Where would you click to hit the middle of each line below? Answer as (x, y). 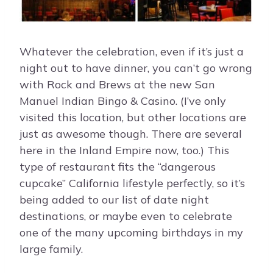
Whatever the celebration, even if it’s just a (132, 51)
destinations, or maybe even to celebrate (126, 216)
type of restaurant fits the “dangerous (118, 166)
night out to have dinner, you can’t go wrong (136, 68)
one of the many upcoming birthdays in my (131, 232)
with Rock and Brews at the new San (117, 84)
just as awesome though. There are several (131, 133)
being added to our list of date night (114, 199)
